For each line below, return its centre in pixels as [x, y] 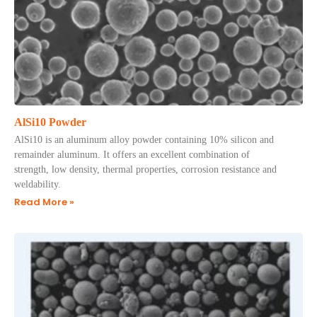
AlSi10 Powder [50, 122]
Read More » [44, 202]
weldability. [38, 184]
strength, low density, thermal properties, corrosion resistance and [145, 169]
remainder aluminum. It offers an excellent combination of [132, 155]
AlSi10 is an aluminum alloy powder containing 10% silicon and [144, 140]
